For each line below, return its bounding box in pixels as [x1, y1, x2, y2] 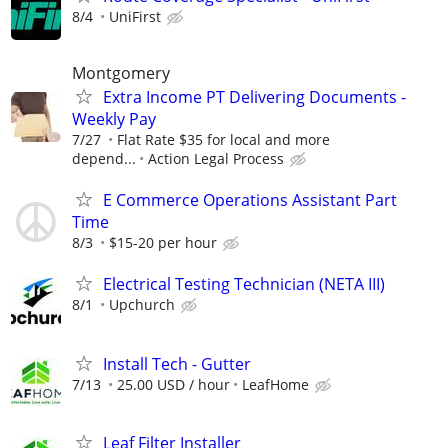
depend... [72, 148, 136, 168]
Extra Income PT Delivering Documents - [103, 85, 406, 108]
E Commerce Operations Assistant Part [103, 189, 397, 212]
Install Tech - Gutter [103, 352, 251, 375]
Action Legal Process [148, 148, 284, 168]
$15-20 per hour [109, 233, 217, 253]
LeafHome [242, 374, 309, 394]
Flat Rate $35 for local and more [117, 129, 330, 149]
